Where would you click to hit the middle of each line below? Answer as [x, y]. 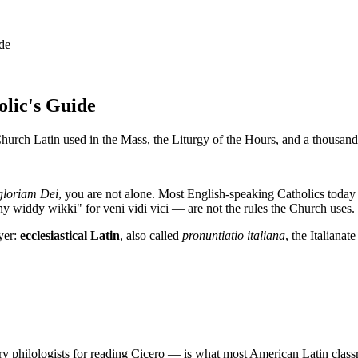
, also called [151, 235]
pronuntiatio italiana [234, 235]
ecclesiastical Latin [70, 235]
